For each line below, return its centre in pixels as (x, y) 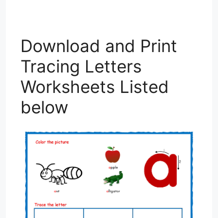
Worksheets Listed (95, 87)
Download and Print (99, 46)
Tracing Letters (81, 66)
